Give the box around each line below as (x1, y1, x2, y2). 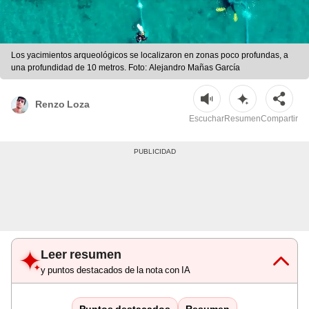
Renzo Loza (35, 98, 90, 110)
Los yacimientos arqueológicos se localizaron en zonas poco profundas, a (11, 50, 288, 61)
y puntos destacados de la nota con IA (41, 265, 190, 276)
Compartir (261, 114, 298, 124)
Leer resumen (41, 247, 121, 262)
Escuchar (189, 114, 224, 124)
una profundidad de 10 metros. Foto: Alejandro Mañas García (11, 63, 240, 73)
